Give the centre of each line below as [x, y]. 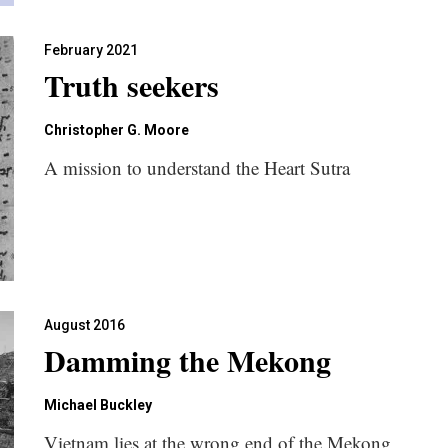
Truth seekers [131, 85]
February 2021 [91, 50]
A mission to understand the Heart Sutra [197, 167]
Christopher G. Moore [116, 130]
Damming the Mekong [187, 360]
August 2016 [84, 325]
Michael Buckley [98, 405]
